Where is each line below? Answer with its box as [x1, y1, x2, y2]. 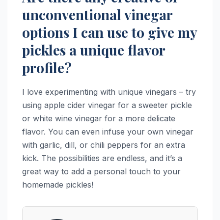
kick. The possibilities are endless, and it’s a [22, 153, 182, 164]
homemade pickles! [22, 180, 93, 190]
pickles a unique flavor [22, 41, 165, 59]
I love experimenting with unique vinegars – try [22, 87, 196, 97]
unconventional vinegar [22, 5, 172, 24]
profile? [22, 58, 72, 77]
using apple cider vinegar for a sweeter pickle [22, 100, 192, 110]
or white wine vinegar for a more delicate [22, 113, 175, 124]
